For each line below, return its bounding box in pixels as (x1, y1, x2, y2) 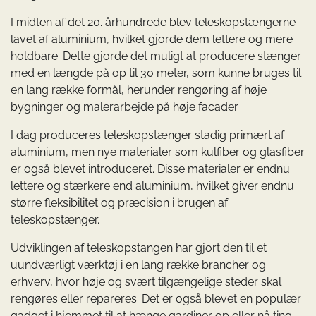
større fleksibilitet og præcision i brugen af (11, 196, 228, 210)
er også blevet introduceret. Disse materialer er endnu (11, 162, 290, 176)
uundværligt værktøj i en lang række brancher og (11, 258, 266, 272)
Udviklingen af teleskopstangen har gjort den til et (11, 241, 267, 255)
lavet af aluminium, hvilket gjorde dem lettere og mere (11, 32, 293, 47)
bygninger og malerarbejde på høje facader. (11, 100, 239, 114)
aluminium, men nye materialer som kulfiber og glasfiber (11, 145, 305, 159)
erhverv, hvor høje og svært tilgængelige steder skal (11, 275, 281, 289)
